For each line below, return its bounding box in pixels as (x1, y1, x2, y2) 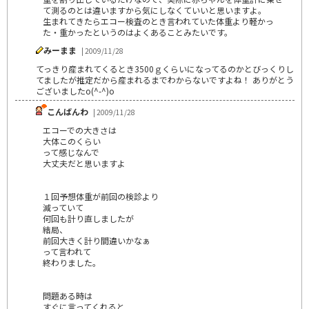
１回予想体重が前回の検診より (43, 190, 159, 202)
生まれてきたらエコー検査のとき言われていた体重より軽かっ (43, 14, 274, 27)
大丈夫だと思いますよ (43, 157, 126, 169)
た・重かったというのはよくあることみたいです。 (43, 26, 232, 38)
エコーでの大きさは (43, 123, 117, 136)
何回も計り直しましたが (43, 212, 134, 224)
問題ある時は (43, 289, 92, 301)
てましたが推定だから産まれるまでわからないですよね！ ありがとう (36, 73, 294, 86)
